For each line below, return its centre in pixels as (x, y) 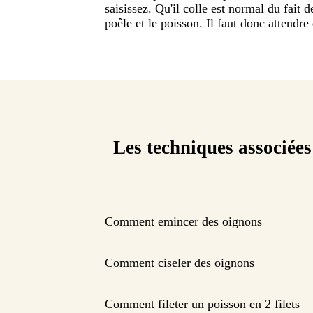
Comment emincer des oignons (183, 222)
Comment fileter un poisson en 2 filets (202, 304)
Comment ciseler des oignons (180, 263)
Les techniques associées (212, 148)
